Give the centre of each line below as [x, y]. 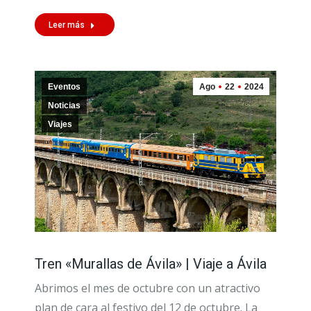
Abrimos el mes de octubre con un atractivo [148, 288]
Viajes [60, 124]
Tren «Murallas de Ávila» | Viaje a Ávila [151, 263]
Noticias [64, 105]
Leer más [67, 25]
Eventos [64, 86]
